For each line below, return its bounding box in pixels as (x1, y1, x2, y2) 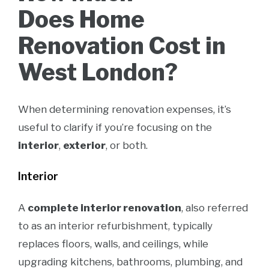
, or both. (106, 139, 148, 151)
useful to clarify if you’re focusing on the (18, 121, 212, 133)
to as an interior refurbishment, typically (18, 220, 213, 232)
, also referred (181, 202, 248, 214)
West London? (18, 58, 178, 86)
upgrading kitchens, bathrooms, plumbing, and (18, 256, 243, 268)
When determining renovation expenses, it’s (18, 103, 231, 115)
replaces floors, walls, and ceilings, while (18, 238, 208, 250)
